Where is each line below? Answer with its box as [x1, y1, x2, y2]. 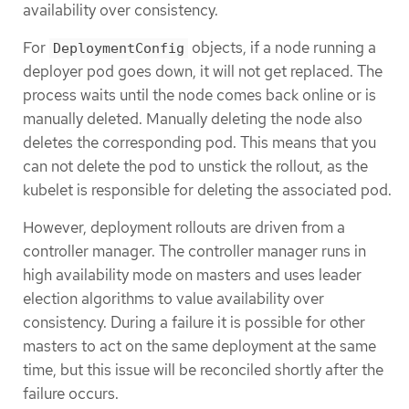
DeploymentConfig [53, 40, 184, 58]
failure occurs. [23, 383, 119, 404]
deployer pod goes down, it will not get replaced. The [23, 61, 383, 82]
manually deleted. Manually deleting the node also [23, 109, 362, 130]
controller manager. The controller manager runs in [23, 241, 366, 262]
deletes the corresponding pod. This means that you [23, 132, 376, 153]
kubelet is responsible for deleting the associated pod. [23, 180, 392, 201]
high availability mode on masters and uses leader [23, 265, 362, 286]
